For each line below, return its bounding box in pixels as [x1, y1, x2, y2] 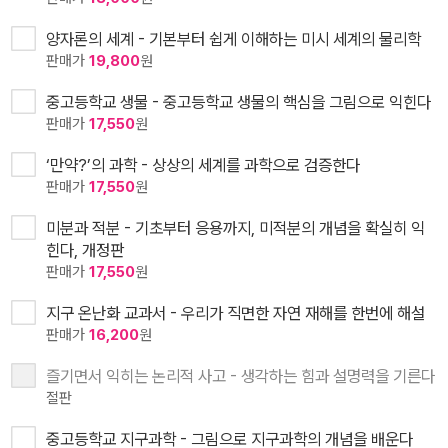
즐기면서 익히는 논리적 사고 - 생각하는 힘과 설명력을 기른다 [46, 365, 435, 386]
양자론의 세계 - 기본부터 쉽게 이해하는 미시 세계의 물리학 [46, 28, 421, 49]
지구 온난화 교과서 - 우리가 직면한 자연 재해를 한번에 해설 [46, 302, 425, 323]
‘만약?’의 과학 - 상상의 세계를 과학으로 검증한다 [46, 154, 360, 175]
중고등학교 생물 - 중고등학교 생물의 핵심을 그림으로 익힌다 [46, 91, 431, 112]
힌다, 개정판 [46, 239, 124, 260]
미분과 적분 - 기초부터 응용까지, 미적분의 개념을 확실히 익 [46, 217, 425, 238]
